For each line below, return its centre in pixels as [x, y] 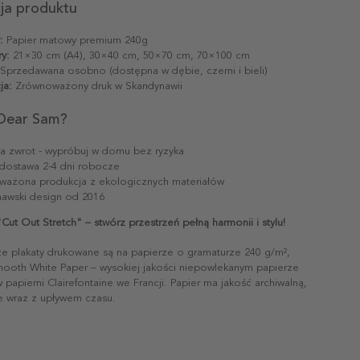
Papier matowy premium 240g [76, 40]
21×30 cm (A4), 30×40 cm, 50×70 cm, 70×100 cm [130, 55]
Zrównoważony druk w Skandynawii [97, 86]
